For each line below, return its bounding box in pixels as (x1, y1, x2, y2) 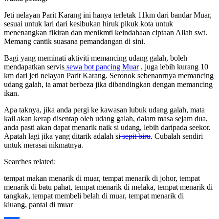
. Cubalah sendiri (151, 132, 203, 141)
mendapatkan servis (4, 63, 65, 71)
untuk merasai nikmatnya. (4, 141, 83, 150)
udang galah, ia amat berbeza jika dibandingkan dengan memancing (4, 80, 213, 89)
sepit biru (120, 132, 151, 141)
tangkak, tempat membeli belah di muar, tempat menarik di (4, 192, 184, 200)
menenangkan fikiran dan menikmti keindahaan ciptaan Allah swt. (4, 28, 207, 37)
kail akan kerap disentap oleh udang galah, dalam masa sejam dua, (4, 114, 208, 123)
